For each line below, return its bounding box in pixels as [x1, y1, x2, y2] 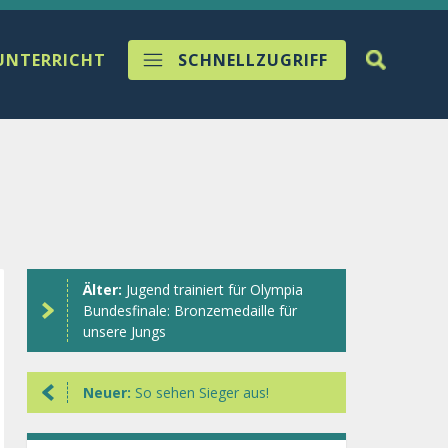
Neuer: [82, 383, 135, 402]
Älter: [82, 280, 126, 299]
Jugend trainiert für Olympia [125, 280, 303, 299]
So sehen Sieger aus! [134, 383, 269, 402]
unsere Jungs [82, 322, 166, 341]
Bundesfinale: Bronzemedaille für [82, 301, 297, 320]
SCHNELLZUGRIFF [178, 49, 328, 71]
